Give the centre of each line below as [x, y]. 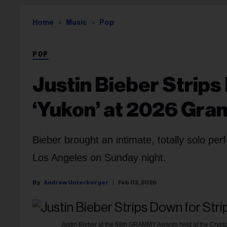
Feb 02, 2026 [137, 182]
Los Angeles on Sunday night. [99, 158]
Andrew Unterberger [76, 182]
